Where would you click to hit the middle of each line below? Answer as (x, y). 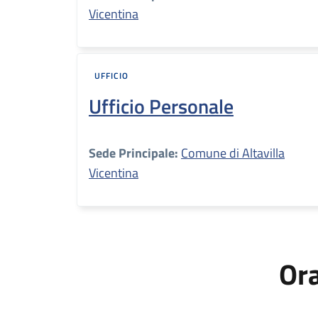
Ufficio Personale (161, 106)
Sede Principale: (133, 153)
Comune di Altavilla (233, 153)
